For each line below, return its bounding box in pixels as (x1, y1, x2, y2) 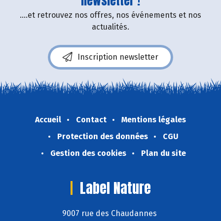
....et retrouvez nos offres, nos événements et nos (20, 10, 201, 20)
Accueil (35, 115, 61, 125)
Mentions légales (121, 115, 186, 125)
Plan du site (141, 148, 186, 158)
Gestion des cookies (50, 148, 126, 158)
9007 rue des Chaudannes (62, 208, 159, 218)
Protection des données (57, 132, 148, 142)
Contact (76, 115, 107, 125)
